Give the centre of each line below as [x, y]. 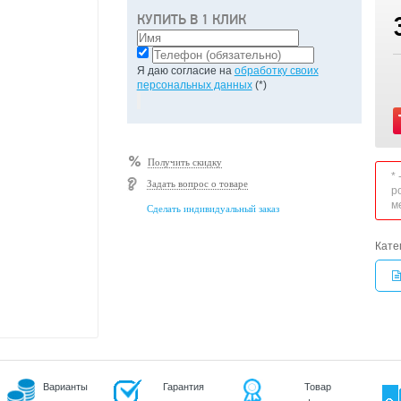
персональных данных [194, 85]
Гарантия [183, 387]
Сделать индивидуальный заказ [213, 209]
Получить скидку [184, 162]
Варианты [65, 387]
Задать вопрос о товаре [197, 183]
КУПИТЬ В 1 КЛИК [191, 20]
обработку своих [276, 71]
